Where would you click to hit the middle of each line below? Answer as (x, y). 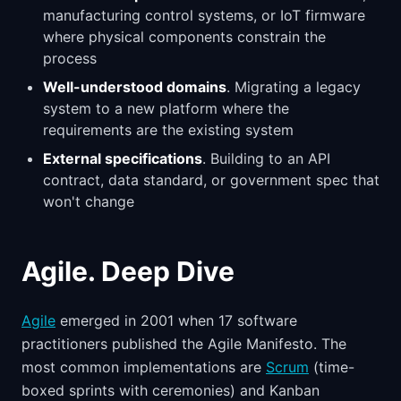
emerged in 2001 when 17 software (176, 320)
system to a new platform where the (166, 108)
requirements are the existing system (168, 130)
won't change (89, 201)
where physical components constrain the (184, 37)
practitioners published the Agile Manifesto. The (184, 344)
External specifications (123, 158)
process (70, 58)
